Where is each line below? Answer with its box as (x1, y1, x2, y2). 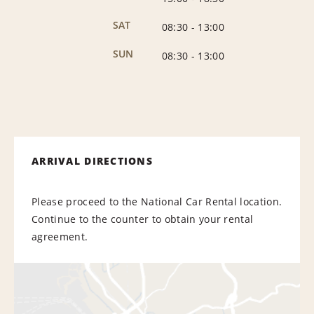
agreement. (32, 229, 88, 243)
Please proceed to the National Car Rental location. (32, 194, 282, 208)
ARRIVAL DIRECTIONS (32, 153, 153, 168)
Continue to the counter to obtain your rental (32, 212, 254, 226)
